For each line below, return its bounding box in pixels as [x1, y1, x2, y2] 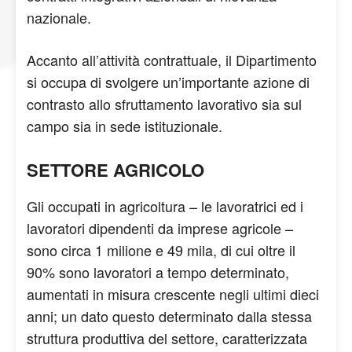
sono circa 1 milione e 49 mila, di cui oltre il [27, 240, 295, 260]
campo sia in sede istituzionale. [27, 115, 222, 136]
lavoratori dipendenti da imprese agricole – [27, 218, 293, 238]
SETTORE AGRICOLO [27, 157, 204, 182]
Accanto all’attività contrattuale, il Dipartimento [27, 49, 317, 70]
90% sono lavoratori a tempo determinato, [27, 262, 289, 282]
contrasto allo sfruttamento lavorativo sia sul [27, 93, 302, 114]
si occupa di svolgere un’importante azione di [27, 71, 310, 92]
